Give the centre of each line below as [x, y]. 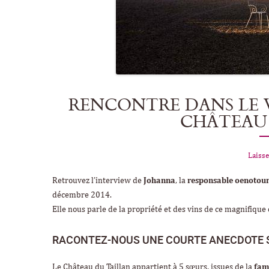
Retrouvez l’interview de [98, 180]
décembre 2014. [82, 195]
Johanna [159, 180]
